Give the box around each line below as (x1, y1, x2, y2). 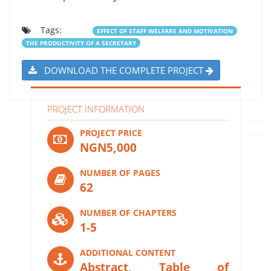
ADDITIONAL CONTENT (79, 246, 175, 258)
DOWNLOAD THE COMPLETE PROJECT (36, 64, 206, 76)
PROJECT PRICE (79, 126, 142, 139)
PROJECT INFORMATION (47, 102, 145, 115)
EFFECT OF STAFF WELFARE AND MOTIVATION (96, 26, 233, 35)
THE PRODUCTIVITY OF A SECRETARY (25, 38, 136, 47)
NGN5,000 (79, 139, 137, 155)
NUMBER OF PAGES (79, 166, 160, 178)
